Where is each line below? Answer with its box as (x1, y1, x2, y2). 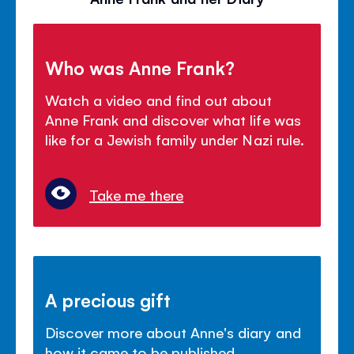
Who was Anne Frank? (45, 55, 235, 80)
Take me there (89, 184, 184, 204)
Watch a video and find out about (45, 90, 273, 110)
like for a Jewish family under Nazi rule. (45, 130, 304, 149)
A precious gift (45, 287, 171, 311)
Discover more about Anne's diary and (45, 322, 301, 341)
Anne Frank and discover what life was (45, 110, 301, 130)
